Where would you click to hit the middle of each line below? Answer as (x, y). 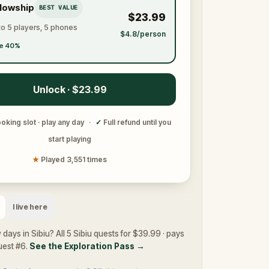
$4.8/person (143, 34)
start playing (70, 139)
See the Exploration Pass (82, 246)
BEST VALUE (58, 7)
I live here (30, 207)
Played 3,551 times (74, 159)
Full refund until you (137, 122)
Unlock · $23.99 (70, 89)
